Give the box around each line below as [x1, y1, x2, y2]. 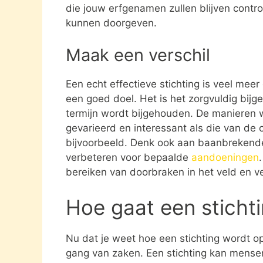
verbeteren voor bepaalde [66, 151, 191, 164]
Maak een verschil [66, 45, 210, 66]
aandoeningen [191, 151, 259, 164]
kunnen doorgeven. [66, 16, 157, 29]
